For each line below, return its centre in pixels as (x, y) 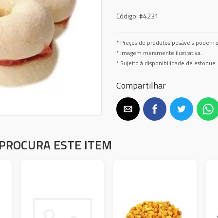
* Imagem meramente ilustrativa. (159, 53)
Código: (127, 16)
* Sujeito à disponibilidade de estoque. (167, 63)
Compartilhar (141, 85)
